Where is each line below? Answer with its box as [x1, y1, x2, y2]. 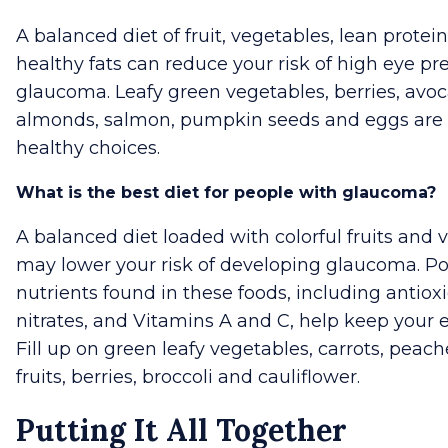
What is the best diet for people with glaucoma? [16, 182, 436, 202]
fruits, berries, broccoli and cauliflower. [16, 365, 360, 388]
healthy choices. [16, 136, 160, 159]
